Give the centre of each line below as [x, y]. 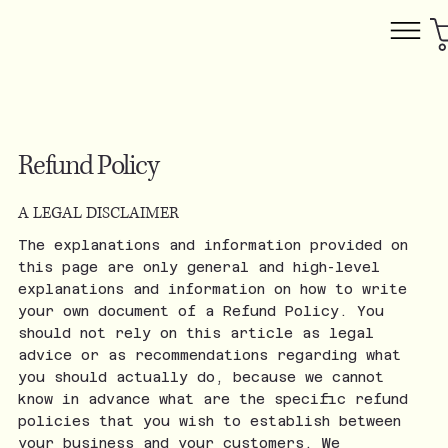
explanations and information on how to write [212, 289]
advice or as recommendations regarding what [209, 355]
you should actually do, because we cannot [200, 377]
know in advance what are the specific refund [212, 399]
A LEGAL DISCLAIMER [98, 213]
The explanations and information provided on [212, 245]
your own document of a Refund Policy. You [200, 311]
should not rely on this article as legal [195, 333]
